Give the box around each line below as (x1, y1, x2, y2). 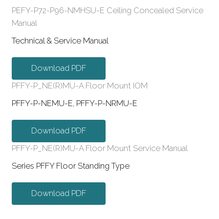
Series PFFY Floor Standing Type (12, 161, 130, 171)
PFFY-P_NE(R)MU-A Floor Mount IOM (12, 81, 148, 91)
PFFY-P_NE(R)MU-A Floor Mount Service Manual (12, 144, 188, 153)
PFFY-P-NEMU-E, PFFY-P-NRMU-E (12, 99, 137, 109)
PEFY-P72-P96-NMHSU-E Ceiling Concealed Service (12, 6, 203, 16)
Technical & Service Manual (12, 36, 109, 46)
